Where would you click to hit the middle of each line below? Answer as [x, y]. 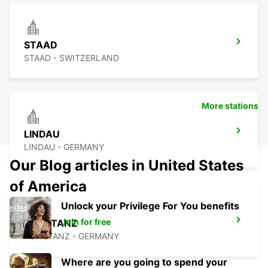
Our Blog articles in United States [127, 166]
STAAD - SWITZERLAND [71, 58]
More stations [230, 106]
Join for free [86, 222]
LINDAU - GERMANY [64, 147]
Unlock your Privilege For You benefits [150, 206]
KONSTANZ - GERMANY [71, 236]
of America [48, 187]
